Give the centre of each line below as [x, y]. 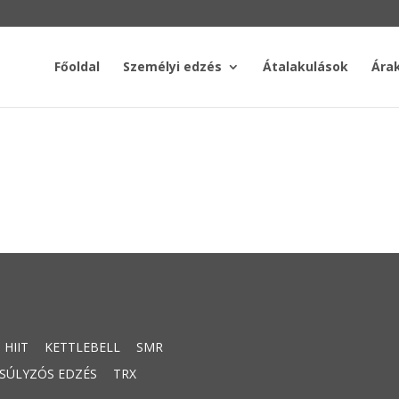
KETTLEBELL [83, 346]
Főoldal [77, 66]
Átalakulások [305, 66]
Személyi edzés [172, 66]
